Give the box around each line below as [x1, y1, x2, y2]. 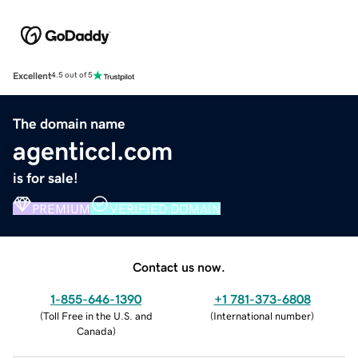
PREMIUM [32, 201, 90, 215]
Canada [76, 325, 113, 336]
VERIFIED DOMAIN [109, 201, 221, 215]
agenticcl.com [13, 137, 173, 164]
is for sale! [13, 170, 78, 185]
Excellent [13, 70, 51, 81]
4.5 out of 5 [51, 71, 93, 80]
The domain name [13, 116, 125, 131]
